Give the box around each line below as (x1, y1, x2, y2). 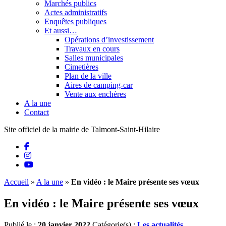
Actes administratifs (44, 8, 107, 17)
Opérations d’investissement (65, 35, 154, 44)
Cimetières (65, 63, 98, 71)
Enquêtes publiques (44, 17, 106, 26)
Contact (24, 108, 49, 117)
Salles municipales (65, 53, 123, 62)
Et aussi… (44, 26, 77, 35)
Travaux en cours (65, 44, 120, 53)
